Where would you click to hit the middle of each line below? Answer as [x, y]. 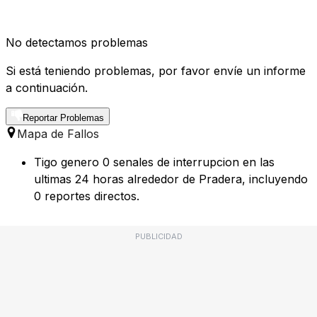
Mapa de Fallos [58, 134]
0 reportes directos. [87, 196]
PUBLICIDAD [158, 237]
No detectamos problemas [77, 43]
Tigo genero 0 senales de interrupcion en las [154, 162]
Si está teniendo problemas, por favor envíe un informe [156, 71]
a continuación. [47, 88]
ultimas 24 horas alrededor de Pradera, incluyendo [171, 179]
